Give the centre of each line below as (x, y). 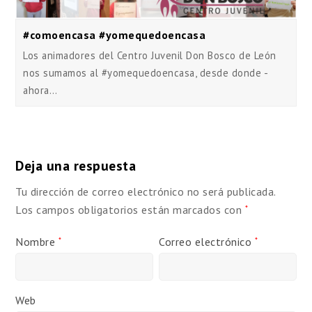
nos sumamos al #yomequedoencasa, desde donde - (146, 72)
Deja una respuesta (76, 165)
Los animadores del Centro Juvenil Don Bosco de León (150, 55)
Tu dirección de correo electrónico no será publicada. (146, 191)
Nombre (37, 241)
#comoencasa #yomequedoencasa (115, 34)
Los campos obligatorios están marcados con (130, 209)
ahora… (40, 90)
